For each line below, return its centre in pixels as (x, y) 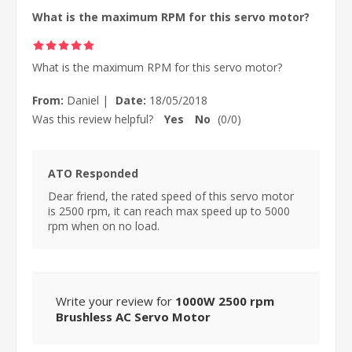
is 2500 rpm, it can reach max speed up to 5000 (169, 211)
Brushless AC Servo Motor (133, 316)
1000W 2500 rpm (225, 301)
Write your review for (115, 301)
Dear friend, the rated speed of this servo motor (171, 196)
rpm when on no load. (104, 225)
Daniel (83, 100)
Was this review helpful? (93, 119)
